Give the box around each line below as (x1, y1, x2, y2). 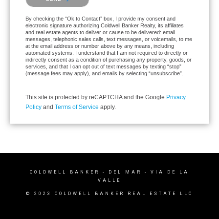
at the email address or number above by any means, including (25, 43, 174, 49)
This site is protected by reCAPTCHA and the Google (25, 93, 166, 101)
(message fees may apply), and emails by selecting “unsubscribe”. (25, 70, 183, 76)
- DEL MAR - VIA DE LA (100, 169, 189, 175)
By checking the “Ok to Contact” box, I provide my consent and (25, 15, 175, 22)
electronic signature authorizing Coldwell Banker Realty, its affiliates (25, 22, 184, 28)
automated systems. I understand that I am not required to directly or (25, 49, 188, 56)
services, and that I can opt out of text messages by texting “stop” (25, 63, 181, 69)
